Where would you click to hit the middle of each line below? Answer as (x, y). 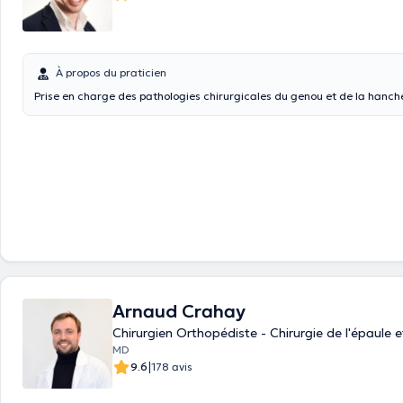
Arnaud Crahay (179, 311)
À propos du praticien (111, 72)
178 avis (172, 367)
